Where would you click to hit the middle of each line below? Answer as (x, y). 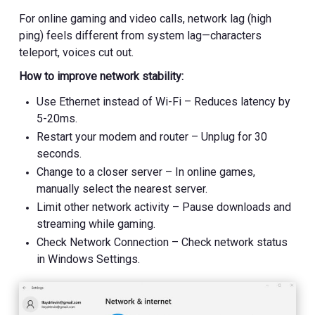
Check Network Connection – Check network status (162, 243)
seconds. (59, 154)
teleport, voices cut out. (77, 53)
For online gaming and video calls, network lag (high (146, 19)
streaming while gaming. (96, 224)
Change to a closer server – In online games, (146, 172)
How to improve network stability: (102, 77)
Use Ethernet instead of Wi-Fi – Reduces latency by (164, 102)
